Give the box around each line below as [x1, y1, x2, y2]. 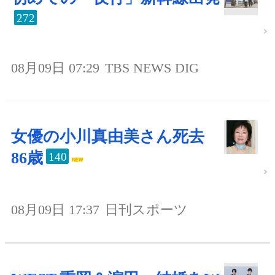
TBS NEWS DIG [105, 60, 199, 76]
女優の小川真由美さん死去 [11, 128, 204, 146]
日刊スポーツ [105, 202, 188, 218]
